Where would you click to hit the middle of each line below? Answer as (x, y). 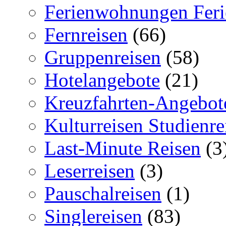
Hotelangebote (102, 80)
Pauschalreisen (103, 193)
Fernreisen (86, 34)
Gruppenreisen (103, 57)
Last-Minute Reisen (123, 148)
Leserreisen (90, 171)
